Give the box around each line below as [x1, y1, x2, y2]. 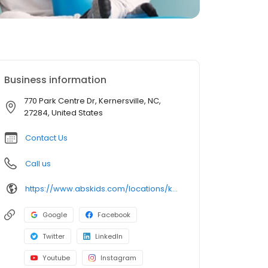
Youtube [42, 253, 70, 263]
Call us [25, 158, 51, 169]
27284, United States [24, 107, 103, 118]
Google [42, 210, 67, 220]
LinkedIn [95, 232, 123, 241]
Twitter [42, 232, 65, 241]
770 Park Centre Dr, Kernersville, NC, [24, 95, 161, 106]
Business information [4, 73, 106, 87]
